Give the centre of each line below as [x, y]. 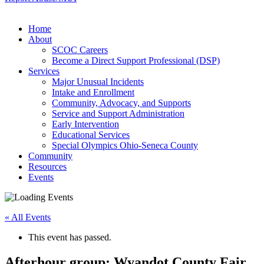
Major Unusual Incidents [98, 82]
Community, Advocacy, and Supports [121, 103]
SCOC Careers [80, 50]
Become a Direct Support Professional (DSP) [136, 60]
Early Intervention [85, 124]
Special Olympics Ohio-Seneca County [125, 145]
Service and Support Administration [118, 113]
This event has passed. [70, 237]
